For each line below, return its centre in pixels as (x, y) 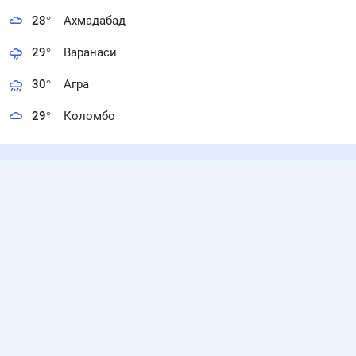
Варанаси (90, 52)
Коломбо (89, 116)
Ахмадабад (95, 21)
